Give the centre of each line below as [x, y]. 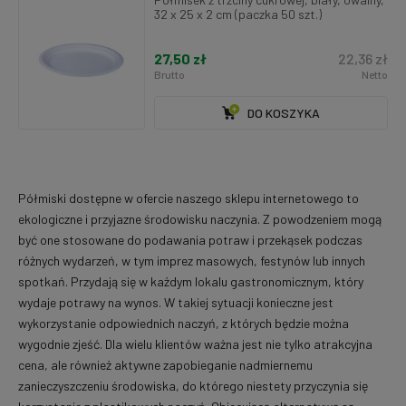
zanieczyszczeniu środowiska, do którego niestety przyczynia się [193, 386]
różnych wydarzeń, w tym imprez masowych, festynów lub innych [192, 261]
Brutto [169, 74]
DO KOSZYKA [284, 112]
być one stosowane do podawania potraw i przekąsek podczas [190, 240]
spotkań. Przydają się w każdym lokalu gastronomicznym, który [191, 282]
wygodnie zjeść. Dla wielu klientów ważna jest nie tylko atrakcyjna [195, 344]
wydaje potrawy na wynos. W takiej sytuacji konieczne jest [176, 303]
